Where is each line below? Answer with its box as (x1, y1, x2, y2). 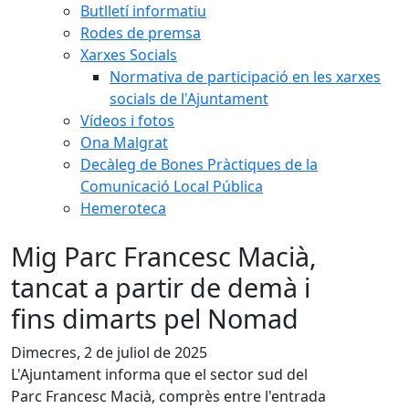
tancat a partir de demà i (11, 269, 310, 305)
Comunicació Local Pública (80, 176, 263, 196)
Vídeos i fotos (80, 110, 174, 131)
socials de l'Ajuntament (110, 89, 268, 109)
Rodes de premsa (80, 23, 201, 43)
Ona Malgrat (80, 132, 168, 152)
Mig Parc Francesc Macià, (11, 238, 317, 274)
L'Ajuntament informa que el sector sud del (11, 364, 308, 384)
